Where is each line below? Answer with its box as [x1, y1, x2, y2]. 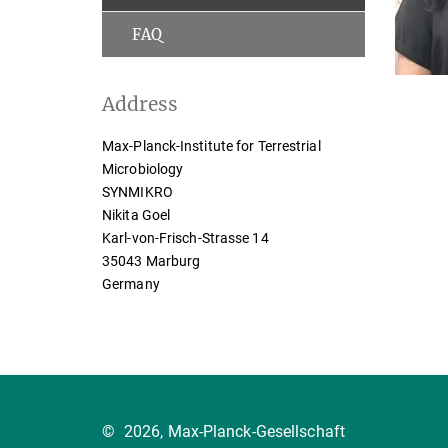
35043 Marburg [102, 253, 201, 269]
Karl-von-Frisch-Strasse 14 [102, 230, 269, 246]
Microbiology [102, 161, 184, 177]
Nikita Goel [102, 207, 171, 223]
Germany [102, 276, 160, 292]
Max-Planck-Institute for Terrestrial [102, 138, 321, 154]
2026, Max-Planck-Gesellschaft [124, 421, 345, 441]
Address [102, 92, 178, 116]
